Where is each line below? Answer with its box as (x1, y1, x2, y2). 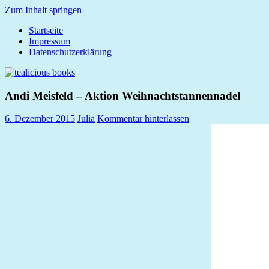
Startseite (29, 25, 63, 35)
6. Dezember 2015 (5, 113, 75, 124)
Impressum (29, 36, 70, 46)
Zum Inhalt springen (5, 5, 82, 15)
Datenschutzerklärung (29, 47, 112, 57)
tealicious (5, 35, 40, 45)
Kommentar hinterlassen (97, 113, 189, 124)
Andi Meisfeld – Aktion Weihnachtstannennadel (5, 89, 240, 102)
